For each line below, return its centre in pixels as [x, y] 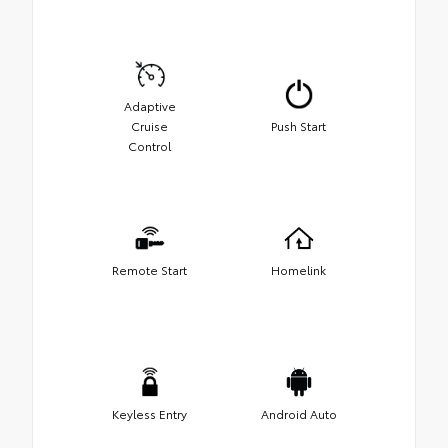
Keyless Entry [149, 413]
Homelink [298, 269]
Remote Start [149, 269]
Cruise [149, 125]
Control [149, 145]
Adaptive [149, 105]
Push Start [298, 125]
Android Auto [298, 413]
